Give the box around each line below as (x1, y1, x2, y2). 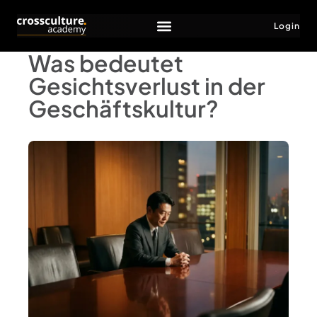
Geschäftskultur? (28, 94, 219, 122)
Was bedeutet (28, 49, 183, 77)
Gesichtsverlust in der (28, 71, 265, 100)
